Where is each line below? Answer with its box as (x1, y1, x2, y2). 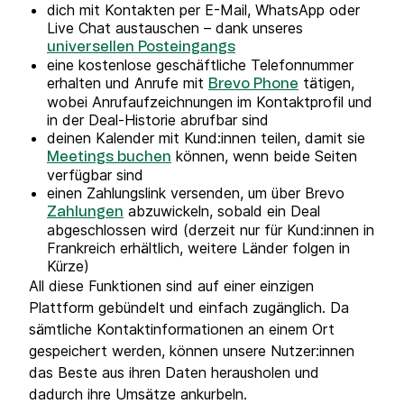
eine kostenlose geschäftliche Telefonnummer (47, 56, 353, 74)
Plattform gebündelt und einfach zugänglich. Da (29, 298, 349, 317)
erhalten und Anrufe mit (47, 74, 208, 92)
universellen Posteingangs (47, 40, 235, 54)
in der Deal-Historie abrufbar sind (47, 111, 273, 129)
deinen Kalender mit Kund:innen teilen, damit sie (47, 129, 365, 147)
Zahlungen (47, 205, 124, 219)
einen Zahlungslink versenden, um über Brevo (47, 184, 344, 202)
